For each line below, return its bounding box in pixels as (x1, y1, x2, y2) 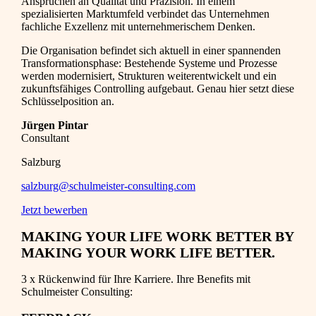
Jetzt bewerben (21, 204, 87, 217)
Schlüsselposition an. (21, 95, 114, 108)
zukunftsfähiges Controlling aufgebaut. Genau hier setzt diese (21, 83, 294, 95)
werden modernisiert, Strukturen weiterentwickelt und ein (21, 70, 276, 83)
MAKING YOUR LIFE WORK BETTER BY (21, 228, 293, 244)
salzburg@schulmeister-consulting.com (21, 180, 195, 193)
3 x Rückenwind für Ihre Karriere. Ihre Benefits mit (21, 272, 250, 285)
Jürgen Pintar (21, 119, 88, 132)
